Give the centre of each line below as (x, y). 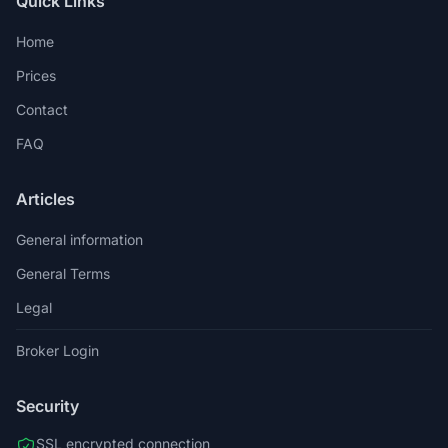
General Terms (63, 273)
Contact (42, 109)
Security (47, 406)
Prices (36, 75)
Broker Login (57, 350)
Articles (45, 199)
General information (79, 239)
